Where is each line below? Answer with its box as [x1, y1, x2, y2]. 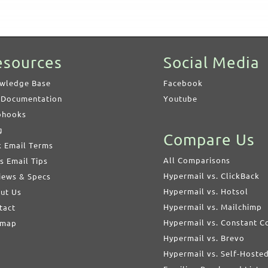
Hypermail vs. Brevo [163, 234, 245, 242]
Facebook [163, 79, 203, 87]
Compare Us [163, 131, 255, 148]
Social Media [163, 54, 260, 71]
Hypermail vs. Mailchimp [163, 203, 262, 211]
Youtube [163, 95, 197, 103]
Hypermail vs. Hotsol [163, 187, 248, 196]
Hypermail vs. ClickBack [163, 172, 260, 180]
